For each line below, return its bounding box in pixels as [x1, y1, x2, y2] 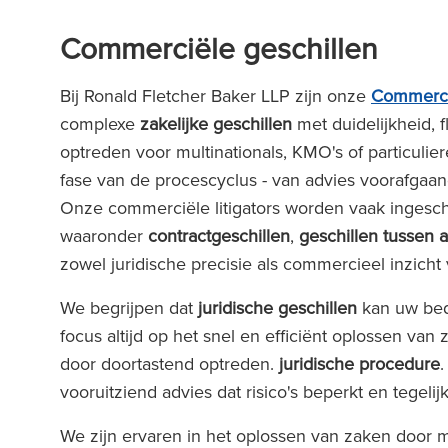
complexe [60, 111, 140, 136]
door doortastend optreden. [60, 351, 279, 376]
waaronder [60, 223, 148, 248]
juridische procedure [279, 351, 440, 376]
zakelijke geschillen [140, 111, 292, 136]
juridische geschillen [198, 295, 357, 320]
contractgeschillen [148, 223, 290, 248]
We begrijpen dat [60, 295, 198, 320]
